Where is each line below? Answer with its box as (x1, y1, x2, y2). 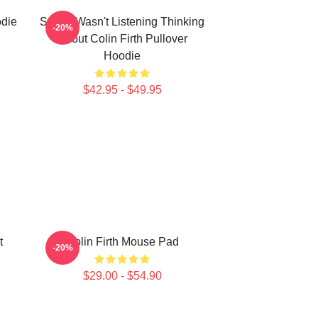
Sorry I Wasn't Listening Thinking (40, 16, 204, 28)
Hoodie (104, 50, 141, 62)
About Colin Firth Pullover (57, 33, 187, 45)
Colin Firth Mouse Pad (65, 236, 179, 248)
